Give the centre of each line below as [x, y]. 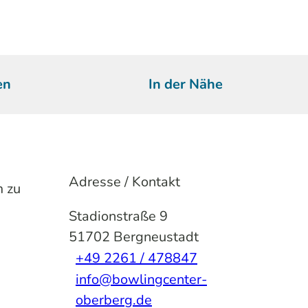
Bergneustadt [156, 236]
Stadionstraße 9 [118, 216]
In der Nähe [186, 84]
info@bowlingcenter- [141, 279]
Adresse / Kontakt [124, 181]
